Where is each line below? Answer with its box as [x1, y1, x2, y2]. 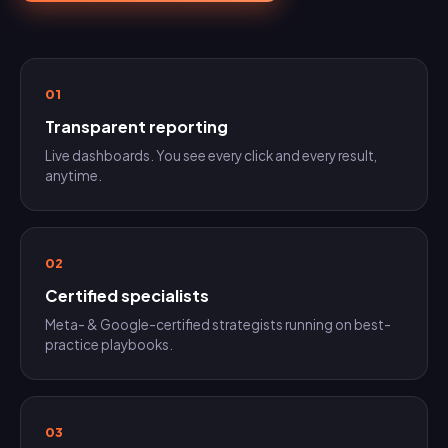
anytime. [45, 167, 102, 185]
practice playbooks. [45, 336, 173, 354]
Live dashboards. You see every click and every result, [45, 147, 377, 165]
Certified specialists [45, 285, 209, 307]
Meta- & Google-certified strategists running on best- [45, 316, 391, 334]
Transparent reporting [45, 116, 228, 138]
